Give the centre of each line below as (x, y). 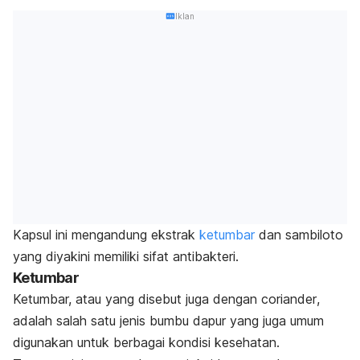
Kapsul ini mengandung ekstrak (106, 234)
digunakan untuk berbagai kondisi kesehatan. (146, 342)
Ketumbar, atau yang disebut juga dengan (137, 299)
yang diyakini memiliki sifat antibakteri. (126, 256)
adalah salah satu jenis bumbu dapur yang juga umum (168, 320)
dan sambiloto (299, 234)
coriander (289, 299)
